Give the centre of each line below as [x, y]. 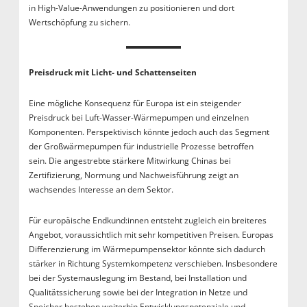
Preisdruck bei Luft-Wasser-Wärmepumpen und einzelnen [138, 118]
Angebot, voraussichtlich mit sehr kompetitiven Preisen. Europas [151, 235]
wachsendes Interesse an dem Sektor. [102, 190]
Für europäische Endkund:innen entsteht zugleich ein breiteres [147, 221]
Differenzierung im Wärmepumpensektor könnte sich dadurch [147, 249]
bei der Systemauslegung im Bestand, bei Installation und [137, 278]
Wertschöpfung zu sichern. [80, 23]
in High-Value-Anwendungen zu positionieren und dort [131, 8]
